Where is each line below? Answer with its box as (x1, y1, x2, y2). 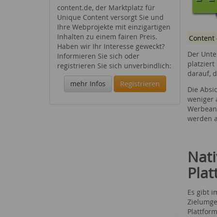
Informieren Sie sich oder (57, 51, 139, 61)
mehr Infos (70, 79, 106, 88)
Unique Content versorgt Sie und (57, 13, 164, 22)
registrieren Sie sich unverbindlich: (57, 61, 171, 70)
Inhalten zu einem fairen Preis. (57, 32, 157, 41)
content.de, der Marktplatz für (57, 3, 155, 12)
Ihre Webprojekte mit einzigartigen (57, 22, 170, 31)
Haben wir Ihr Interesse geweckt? (57, 42, 165, 51)
